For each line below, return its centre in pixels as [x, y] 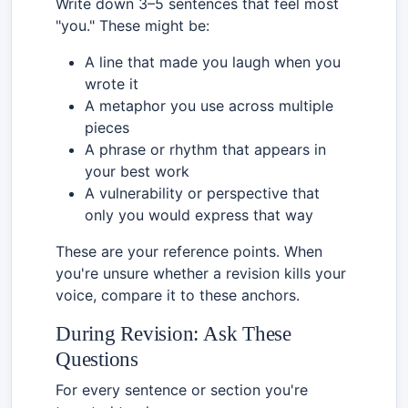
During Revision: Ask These [173, 333]
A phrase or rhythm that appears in [205, 149]
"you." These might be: [133, 25]
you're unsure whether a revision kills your [201, 273]
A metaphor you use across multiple [209, 105]
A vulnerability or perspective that [202, 193]
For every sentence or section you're [182, 389]
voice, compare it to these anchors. [178, 295]
